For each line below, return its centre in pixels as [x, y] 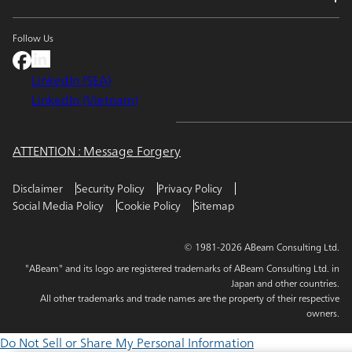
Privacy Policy [190, 189]
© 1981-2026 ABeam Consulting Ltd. [262, 247]
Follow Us [33, 38]
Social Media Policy [58, 206]
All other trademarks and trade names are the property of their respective [190, 299]
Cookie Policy [149, 206]
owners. [323, 313]
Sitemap [214, 206]
